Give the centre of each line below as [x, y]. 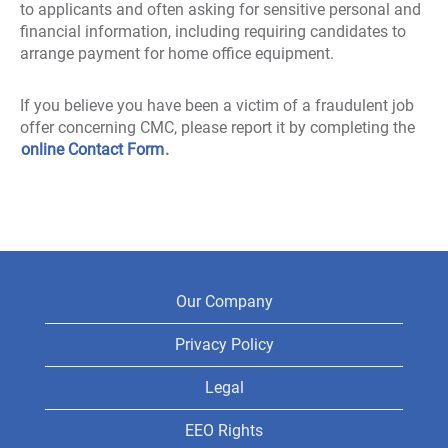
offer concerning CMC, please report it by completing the [217, 127]
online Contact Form [92, 149]
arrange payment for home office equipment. [177, 53]
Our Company [224, 301]
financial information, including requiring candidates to [213, 31]
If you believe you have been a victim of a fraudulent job [217, 105]
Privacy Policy [224, 344]
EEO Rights [224, 430]
